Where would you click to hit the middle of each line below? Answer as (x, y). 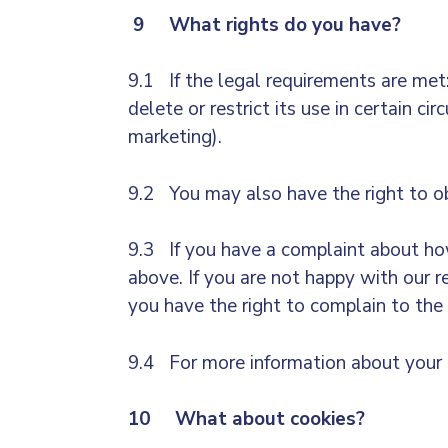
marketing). (177, 137)
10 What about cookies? (246, 419)
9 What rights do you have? (264, 24)
